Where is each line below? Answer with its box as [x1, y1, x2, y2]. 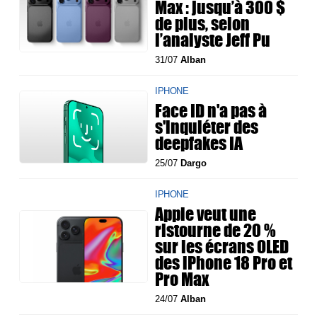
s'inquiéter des [155, 114, 259, 140]
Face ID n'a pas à [155, 98, 267, 124]
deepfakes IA [155, 130, 243, 156]
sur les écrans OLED [155, 234, 289, 260]
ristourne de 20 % [155, 217, 277, 243]
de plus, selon [155, 11, 250, 37]
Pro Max [155, 266, 209, 292]
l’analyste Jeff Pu [155, 27, 271, 53]
